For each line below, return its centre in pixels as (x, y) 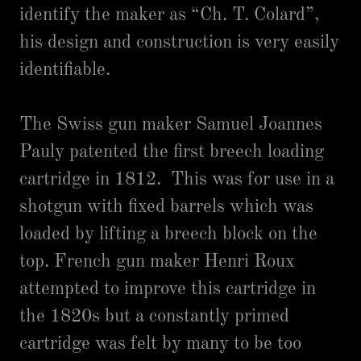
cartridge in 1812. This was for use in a (177, 179)
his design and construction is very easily (179, 42)
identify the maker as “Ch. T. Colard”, (169, 15)
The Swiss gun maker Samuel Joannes (171, 124)
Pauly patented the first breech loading (172, 152)
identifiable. (65, 70)
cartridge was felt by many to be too (160, 344)
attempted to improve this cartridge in (168, 289)
